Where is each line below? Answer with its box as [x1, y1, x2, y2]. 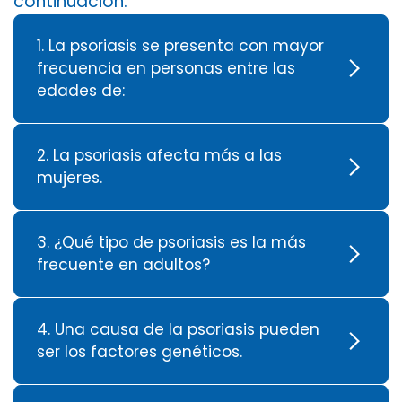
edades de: [37, 79, 125, 101]
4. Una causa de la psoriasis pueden [37, 318, 319, 340]
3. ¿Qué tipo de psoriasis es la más [37, 231, 306, 253]
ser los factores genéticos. [37, 340, 242, 363]
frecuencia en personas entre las [37, 57, 295, 79]
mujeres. [37, 166, 102, 188]
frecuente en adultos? [37, 253, 210, 275]
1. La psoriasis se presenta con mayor [37, 34, 324, 57]
